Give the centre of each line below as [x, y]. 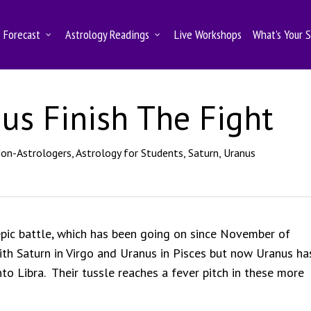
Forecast [22, 34]
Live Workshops [208, 34]
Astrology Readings [108, 34]
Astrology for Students [129, 153]
